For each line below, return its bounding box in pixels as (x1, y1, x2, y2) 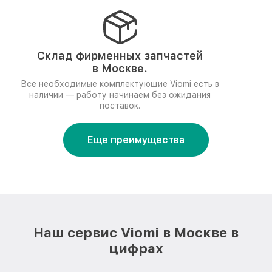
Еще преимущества (87, 134, 185, 146)
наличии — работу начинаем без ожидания (29, 90, 211, 100)
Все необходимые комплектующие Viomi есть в (21, 79, 219, 89)
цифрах (109, 240, 163, 256)
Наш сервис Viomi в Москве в (33, 225, 239, 240)
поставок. (100, 101, 140, 110)
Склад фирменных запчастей (37, 49, 203, 62)
